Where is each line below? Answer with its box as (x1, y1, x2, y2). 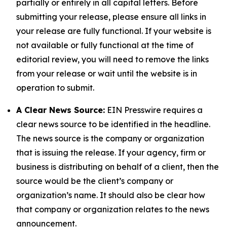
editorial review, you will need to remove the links (16, 54, 209, 64)
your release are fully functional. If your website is (16, 26, 211, 36)
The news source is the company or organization (16, 133, 204, 143)
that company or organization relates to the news (16, 204, 209, 214)
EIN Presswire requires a (105, 105, 203, 115)
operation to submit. (16, 83, 94, 93)
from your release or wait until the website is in (16, 68, 197, 79)
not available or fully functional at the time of (16, 40, 194, 50)
